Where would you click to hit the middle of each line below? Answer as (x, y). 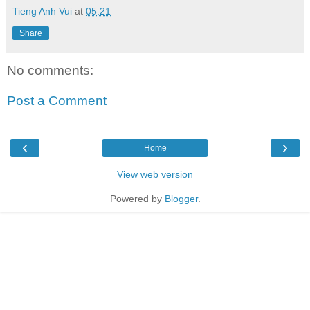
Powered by (137, 199)
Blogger (181, 199)
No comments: (50, 71)
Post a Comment (57, 101)
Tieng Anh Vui (42, 11)
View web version (155, 175)
